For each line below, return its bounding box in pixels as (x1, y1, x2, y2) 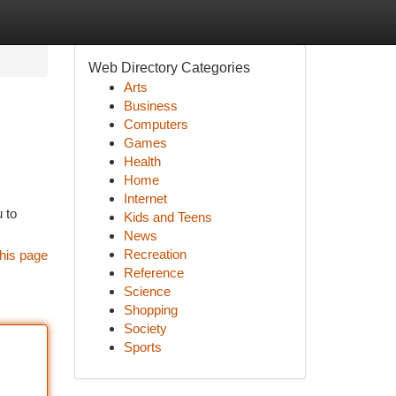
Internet (123, 191, 167, 206)
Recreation (123, 247, 187, 262)
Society (123, 321, 167, 336)
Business (123, 98, 178, 113)
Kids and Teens (123, 209, 212, 225)
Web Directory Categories (88, 60, 250, 75)
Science (123, 284, 171, 299)
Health (123, 154, 161, 169)
